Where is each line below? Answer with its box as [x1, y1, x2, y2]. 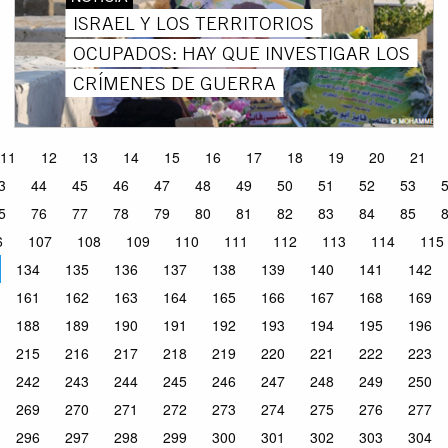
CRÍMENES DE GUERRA [72, 70, 276, 95]
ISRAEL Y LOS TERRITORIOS [72, 10, 314, 35]
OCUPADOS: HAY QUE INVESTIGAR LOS [72, 40, 410, 65]
